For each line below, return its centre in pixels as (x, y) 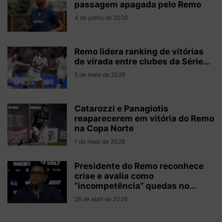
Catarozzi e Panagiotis (121, 109)
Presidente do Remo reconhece (139, 166)
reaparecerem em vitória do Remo (144, 118)
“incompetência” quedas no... (136, 186)
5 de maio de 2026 (100, 75)
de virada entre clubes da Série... (142, 61)
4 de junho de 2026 (101, 18)
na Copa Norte (104, 128)
